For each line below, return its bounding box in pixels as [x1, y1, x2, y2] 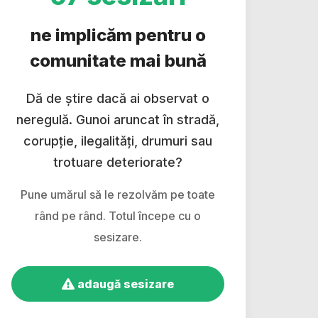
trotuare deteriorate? [53, 155, 182, 170]
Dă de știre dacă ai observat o [26, 91, 209, 106]
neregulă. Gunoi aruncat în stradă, [16, 112, 219, 128]
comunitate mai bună [29, 50, 207, 72]
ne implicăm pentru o [30, 25, 206, 46]
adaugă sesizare [77, 277, 174, 292]
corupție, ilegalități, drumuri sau [23, 133, 212, 149]
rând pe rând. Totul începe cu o [35, 209, 201, 224]
